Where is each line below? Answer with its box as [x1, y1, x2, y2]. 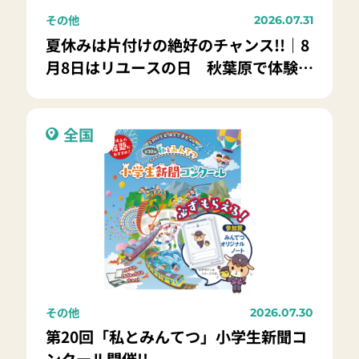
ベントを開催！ [45, 78, 152, 101]
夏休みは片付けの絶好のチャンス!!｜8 [45, 33, 309, 56]
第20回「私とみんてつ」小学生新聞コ [45, 325, 307, 349]
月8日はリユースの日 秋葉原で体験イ [45, 55, 313, 79]
